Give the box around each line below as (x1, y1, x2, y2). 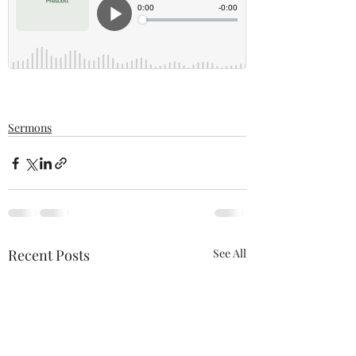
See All (213, 246, 246, 261)
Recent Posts (8, 246, 90, 265)
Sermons (8, 120, 52, 135)
